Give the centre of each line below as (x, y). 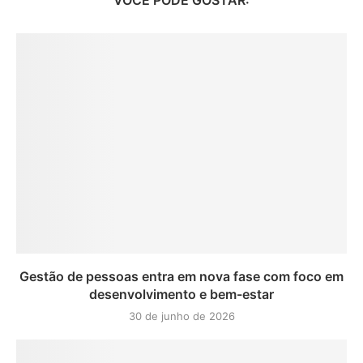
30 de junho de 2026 (181, 316)
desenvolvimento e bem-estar (181, 294)
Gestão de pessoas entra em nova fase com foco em (181, 276)
